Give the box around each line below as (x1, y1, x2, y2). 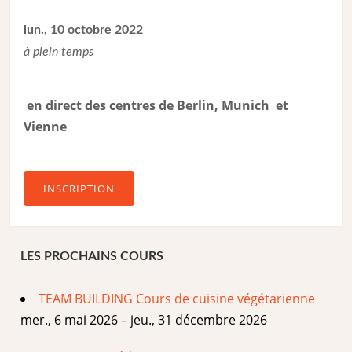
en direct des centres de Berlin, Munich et (24, 97, 289, 115)
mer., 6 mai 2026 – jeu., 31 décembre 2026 (20, 310, 268, 328)
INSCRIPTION (43, 181, 115, 196)
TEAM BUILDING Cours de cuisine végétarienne (38, 289, 316, 307)
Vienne (24, 118, 71, 136)
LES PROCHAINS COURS (20, 249, 164, 262)
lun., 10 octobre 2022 (24, 24, 144, 37)
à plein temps (24, 46, 94, 59)
